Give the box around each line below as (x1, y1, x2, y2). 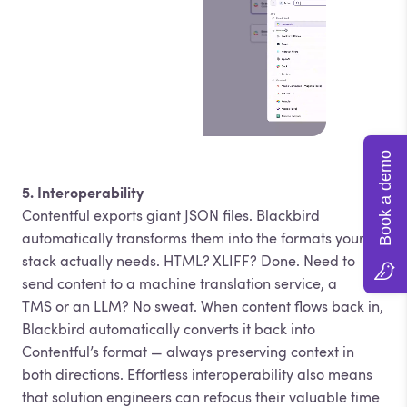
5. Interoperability (22, 184, 144, 202)
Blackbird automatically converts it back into (22, 320, 315, 338)
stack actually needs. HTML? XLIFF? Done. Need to (22, 252, 355, 270)
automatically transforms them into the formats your (22, 229, 364, 247)
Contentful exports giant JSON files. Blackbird (22, 206, 320, 224)
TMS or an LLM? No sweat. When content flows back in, (22, 297, 383, 315)
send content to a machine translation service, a (22, 274, 337, 293)
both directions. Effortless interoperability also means (22, 365, 372, 383)
